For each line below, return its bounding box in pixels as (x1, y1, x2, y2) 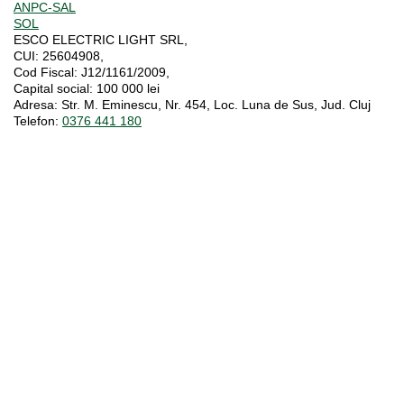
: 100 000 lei (89, 80, 160, 96)
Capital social (14, 80, 89, 96)
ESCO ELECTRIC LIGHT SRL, (14, 32, 188, 47)
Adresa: (14, 96, 58, 112)
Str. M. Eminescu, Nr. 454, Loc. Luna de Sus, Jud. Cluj (58, 96, 371, 112)
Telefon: (14, 113, 59, 128)
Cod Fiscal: (14, 64, 78, 79)
